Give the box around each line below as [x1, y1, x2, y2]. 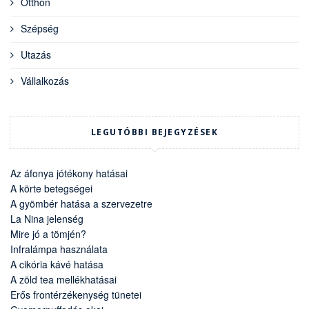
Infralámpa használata [10, 242, 108, 257]
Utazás [21, 48, 51, 62]
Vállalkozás [21, 74, 69, 88]
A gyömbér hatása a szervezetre [10, 197, 152, 211]
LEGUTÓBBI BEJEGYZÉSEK [90, 126, 219, 139]
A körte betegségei [10, 181, 92, 196]
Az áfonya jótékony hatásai [10, 166, 128, 181]
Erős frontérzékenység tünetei [10, 288, 141, 302]
